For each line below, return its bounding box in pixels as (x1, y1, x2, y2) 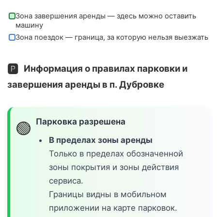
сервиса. (49, 176, 84, 186)
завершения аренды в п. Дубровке (7, 78, 164, 90)
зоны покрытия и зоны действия (49, 162, 179, 172)
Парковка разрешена (36, 116, 126, 126)
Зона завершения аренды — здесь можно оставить (15, 11, 196, 20)
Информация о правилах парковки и (22, 62, 187, 74)
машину (15, 20, 43, 30)
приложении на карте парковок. (49, 203, 178, 213)
